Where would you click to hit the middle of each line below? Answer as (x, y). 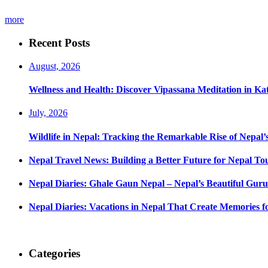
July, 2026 (48, 113)
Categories (54, 254)
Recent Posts (59, 43)
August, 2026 (54, 66)
